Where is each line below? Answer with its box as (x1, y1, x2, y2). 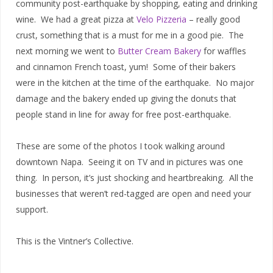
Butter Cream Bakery (118, 44, 201, 57)
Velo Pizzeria (136, 13, 186, 25)
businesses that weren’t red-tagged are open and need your (16, 187, 251, 199)
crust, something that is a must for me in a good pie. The (16, 29, 244, 41)
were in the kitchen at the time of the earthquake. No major (16, 76, 254, 88)
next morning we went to (16, 44, 118, 57)
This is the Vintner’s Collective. (16, 235, 133, 247)
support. (16, 203, 48, 215)
